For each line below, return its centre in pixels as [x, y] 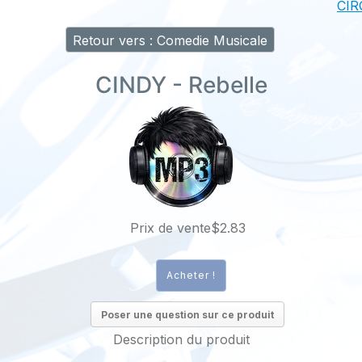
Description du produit [181, 340]
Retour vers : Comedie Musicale [170, 41]
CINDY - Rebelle [181, 85]
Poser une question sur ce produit [187, 315]
